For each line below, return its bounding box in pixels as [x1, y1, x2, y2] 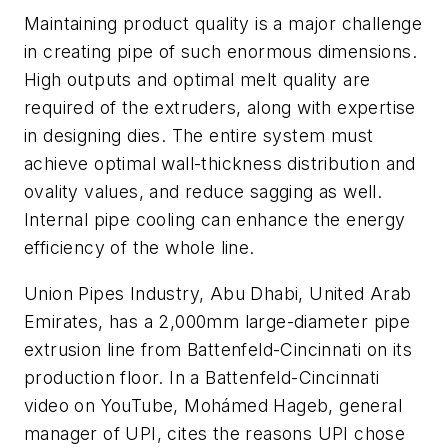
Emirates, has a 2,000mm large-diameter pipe [24, 310, 411, 332]
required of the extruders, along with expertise [24, 97, 416, 119]
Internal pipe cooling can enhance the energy [24, 209, 406, 231]
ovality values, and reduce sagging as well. [24, 181, 383, 203]
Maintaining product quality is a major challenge [24, 13, 423, 35]
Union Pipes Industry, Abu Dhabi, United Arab [24, 282, 412, 304]
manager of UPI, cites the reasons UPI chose [24, 422, 406, 444]
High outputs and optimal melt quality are [24, 69, 371, 91]
